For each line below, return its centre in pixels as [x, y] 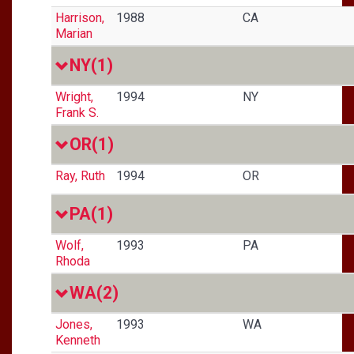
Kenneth [78, 340]
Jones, [74, 324]
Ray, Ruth [80, 175]
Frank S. [77, 112]
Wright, [74, 96]
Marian [74, 33]
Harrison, [80, 17]
